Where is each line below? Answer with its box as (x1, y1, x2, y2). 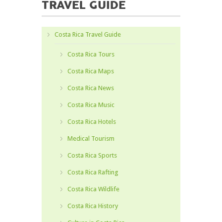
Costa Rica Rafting (67, 168, 118, 176)
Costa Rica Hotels (67, 118, 116, 125)
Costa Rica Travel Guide (55, 31, 121, 38)
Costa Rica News (67, 84, 114, 92)
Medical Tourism (67, 135, 114, 142)
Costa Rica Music (67, 101, 114, 109)
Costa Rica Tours (67, 51, 114, 58)
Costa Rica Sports (67, 152, 117, 159)
